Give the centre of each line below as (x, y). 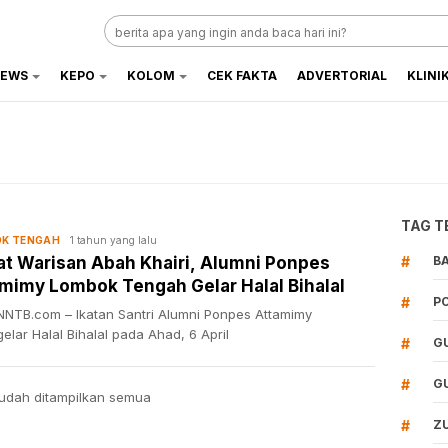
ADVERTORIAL (342, 75)
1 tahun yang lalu (114, 239)
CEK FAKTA (242, 75)
